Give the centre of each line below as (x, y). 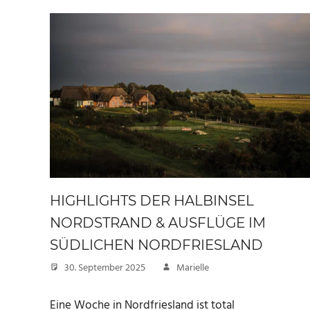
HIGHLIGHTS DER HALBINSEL (152, 200)
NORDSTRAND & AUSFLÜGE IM (158, 222)
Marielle (193, 268)
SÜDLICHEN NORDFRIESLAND (156, 245)
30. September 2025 (105, 268)
